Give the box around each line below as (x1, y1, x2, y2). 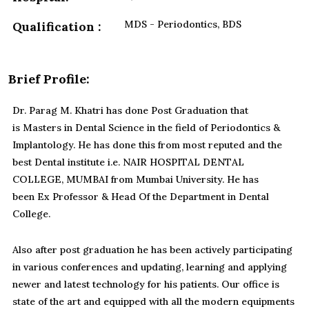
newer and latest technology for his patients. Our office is (12, 278, 279, 291)
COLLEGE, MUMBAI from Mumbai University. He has (12, 173, 259, 186)
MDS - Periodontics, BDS (124, 18, 242, 31)
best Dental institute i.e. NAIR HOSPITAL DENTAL (12, 156, 244, 169)
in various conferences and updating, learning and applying (12, 261, 287, 274)
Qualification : (12, 19, 101, 35)
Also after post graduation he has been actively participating (12, 243, 292, 257)
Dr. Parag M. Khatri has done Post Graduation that (12, 104, 248, 117)
